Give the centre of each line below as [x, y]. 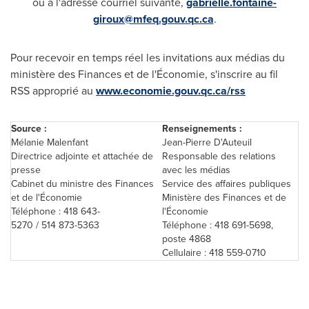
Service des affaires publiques [227, 184]
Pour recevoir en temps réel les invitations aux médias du [148, 58]
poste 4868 [187, 239]
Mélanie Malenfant [50, 142]
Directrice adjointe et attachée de [82, 156]
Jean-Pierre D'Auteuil [207, 142]
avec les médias [196, 170]
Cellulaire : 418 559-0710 [214, 253]
